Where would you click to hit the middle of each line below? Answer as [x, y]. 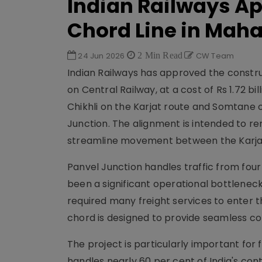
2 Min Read [159, 55]
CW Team [214, 56]
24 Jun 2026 [101, 56]
